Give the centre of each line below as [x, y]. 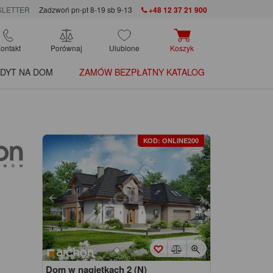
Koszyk [182, 48]
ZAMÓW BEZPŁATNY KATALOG [142, 72]
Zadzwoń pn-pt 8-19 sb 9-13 [85, 10]
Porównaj [66, 48]
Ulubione [124, 48]
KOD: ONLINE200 [171, 141]
